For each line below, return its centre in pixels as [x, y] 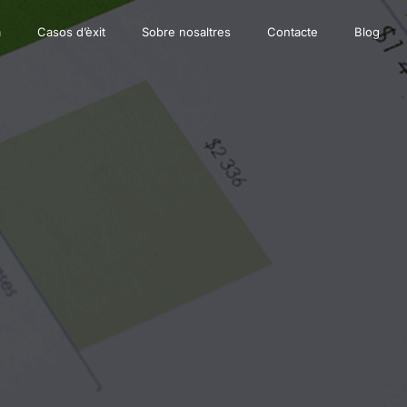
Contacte [293, 32]
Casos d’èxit [71, 32]
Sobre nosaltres [186, 32]
